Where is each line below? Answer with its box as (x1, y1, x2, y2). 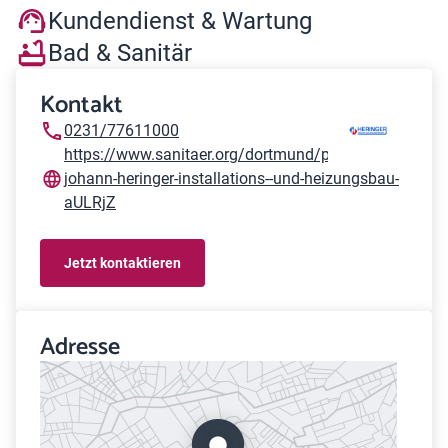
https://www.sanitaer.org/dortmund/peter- (64, 145, 360, 164)
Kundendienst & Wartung (48, 6, 312, 35)
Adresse (40, 328, 120, 367)
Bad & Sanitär (48, 38, 192, 67)
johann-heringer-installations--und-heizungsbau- (64, 169, 399, 188)
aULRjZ (64, 193, 116, 212)
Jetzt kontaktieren (64, 254, 181, 271)
